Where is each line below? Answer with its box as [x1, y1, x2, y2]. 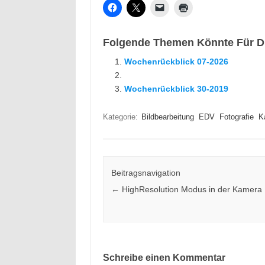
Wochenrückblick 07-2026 [124, 57, 228, 66]
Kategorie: [102, 112, 140, 121]
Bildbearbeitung [141, 112, 194, 121]
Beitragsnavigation [111, 168, 180, 178]
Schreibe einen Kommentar [102, 253, 225, 263]
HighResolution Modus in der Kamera [119, 185, 262, 195]
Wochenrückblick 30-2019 [124, 84, 228, 93]
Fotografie [219, 112, 254, 121]
